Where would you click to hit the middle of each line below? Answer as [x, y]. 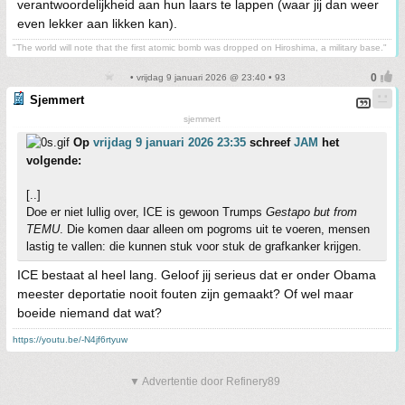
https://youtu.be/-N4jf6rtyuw [70, 339]
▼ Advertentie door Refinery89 [205, 381]
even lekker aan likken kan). [97, 24]
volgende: [54, 160]
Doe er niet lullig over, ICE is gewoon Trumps [146, 212]
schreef [270, 142]
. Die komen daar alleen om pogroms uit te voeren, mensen [215, 229]
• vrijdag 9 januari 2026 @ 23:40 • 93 [206, 77]
